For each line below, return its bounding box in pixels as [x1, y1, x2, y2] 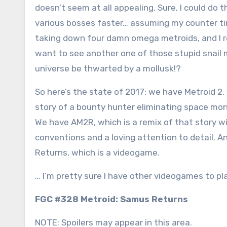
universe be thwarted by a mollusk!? [35, 63, 181, 73]
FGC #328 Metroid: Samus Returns [35, 194, 188, 204]
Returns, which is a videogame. [35, 147, 160, 158]
